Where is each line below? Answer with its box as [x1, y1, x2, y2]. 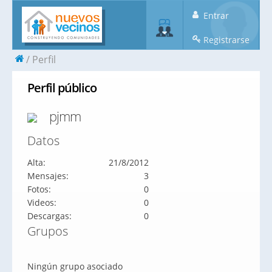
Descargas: [27, 210, 72, 222]
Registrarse [201, 34, 250, 46]
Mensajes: [27, 170, 69, 182]
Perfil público [27, 80, 97, 96]
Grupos [27, 223, 68, 239]
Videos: [27, 197, 56, 208]
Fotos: [27, 183, 51, 195]
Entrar [201, 10, 229, 21]
